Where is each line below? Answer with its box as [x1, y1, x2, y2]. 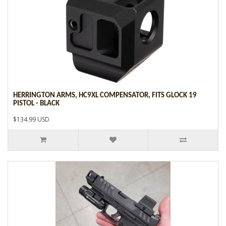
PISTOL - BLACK [13, 99, 60, 107]
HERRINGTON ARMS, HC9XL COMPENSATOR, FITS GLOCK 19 [13, 91, 197, 99]
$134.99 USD [13, 115, 49, 124]
